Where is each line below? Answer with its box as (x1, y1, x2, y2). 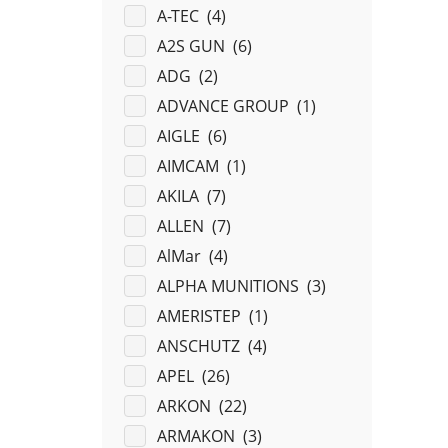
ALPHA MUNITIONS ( (156, 275, 312, 298)
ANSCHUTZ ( (156, 335, 253, 358)
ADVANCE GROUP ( (156, 95, 302, 118)
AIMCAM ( (156, 155, 232, 178)
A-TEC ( (156, 5, 212, 28)
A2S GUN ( (156, 35, 238, 58)
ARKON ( (156, 395, 224, 418)
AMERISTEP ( (156, 305, 254, 328)
